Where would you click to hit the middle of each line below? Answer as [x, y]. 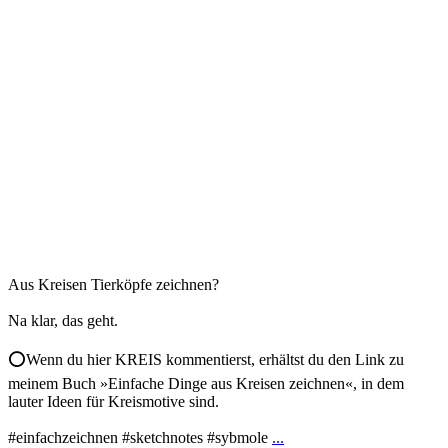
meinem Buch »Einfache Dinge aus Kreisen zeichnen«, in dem [206, 384]
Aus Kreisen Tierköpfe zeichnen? [113, 285]
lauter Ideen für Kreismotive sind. [113, 402]
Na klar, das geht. [63, 321]
